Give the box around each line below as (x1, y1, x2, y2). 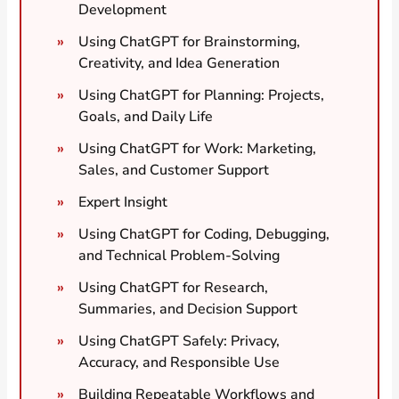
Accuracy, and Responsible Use (78, 352, 281, 372)
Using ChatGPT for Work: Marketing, (78, 138, 317, 159)
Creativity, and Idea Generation (78, 53, 281, 73)
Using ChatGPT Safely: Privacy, (78, 330, 281, 351)
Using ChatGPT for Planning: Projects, (78, 85, 325, 105)
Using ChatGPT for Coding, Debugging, (78, 224, 330, 244)
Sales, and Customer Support (78, 159, 270, 180)
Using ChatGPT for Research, (78, 277, 269, 297)
